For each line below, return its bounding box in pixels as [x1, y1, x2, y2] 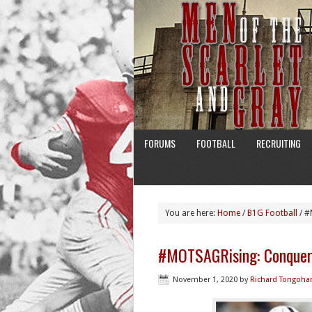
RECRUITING [256, 136, 301, 150]
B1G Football [247, 208, 297, 218]
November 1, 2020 [173, 275, 237, 284]
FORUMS [144, 136, 175, 150]
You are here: [165, 208, 217, 218]
